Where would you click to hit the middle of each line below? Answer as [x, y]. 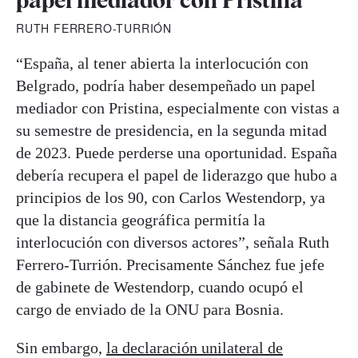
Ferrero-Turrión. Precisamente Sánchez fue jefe [170, 265]
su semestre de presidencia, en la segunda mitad [171, 131]
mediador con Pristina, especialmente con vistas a [178, 108]
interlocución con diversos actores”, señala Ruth [173, 243]
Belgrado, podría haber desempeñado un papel [166, 86]
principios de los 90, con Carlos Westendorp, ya [171, 198]
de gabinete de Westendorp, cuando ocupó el [160, 287]
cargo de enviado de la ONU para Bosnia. [150, 310]
